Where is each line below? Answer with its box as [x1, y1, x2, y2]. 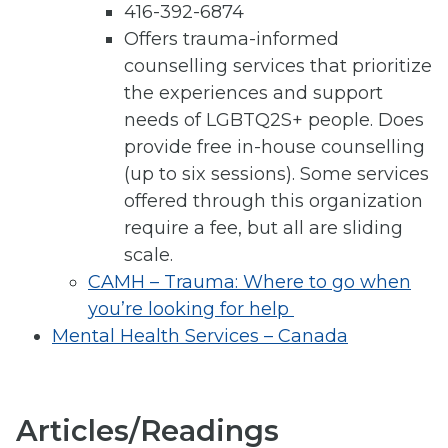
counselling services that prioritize [124, 55, 432, 78]
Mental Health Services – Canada [52, 325, 348, 348]
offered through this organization [124, 190, 423, 213]
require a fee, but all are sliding [124, 217, 403, 240]
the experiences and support [124, 82, 383, 105]
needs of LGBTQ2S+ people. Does [124, 109, 424, 132]
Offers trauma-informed [124, 28, 339, 51]
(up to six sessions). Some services [124, 163, 429, 186]
